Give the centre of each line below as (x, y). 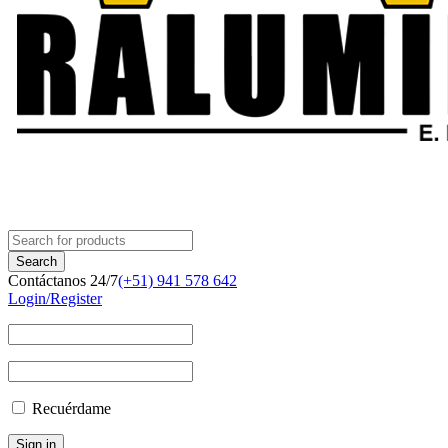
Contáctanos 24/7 (63, 280)
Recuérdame (69, 408)
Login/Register (55, 298)
